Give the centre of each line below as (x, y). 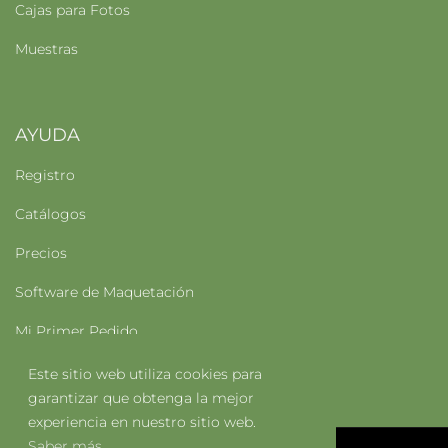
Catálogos (50, 214)
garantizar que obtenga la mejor (141, 397)
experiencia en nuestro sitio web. (142, 421)
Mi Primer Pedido (76, 331)
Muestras (46, 49)
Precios (41, 253)
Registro (45, 175)
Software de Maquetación (104, 292)
